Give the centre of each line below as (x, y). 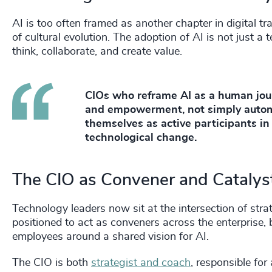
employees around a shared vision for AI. (110, 237)
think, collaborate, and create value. (99, 52)
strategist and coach (141, 263)
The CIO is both (52, 263)
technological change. (141, 138)
